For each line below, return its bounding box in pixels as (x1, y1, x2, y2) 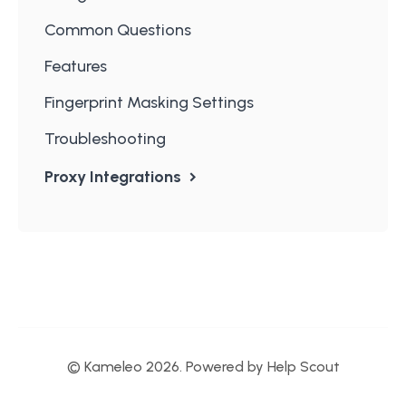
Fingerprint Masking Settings (44, 92, 254, 112)
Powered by (185, 357, 267, 375)
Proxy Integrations (44, 166, 185, 187)
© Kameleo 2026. (66, 357, 186, 375)
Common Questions (44, 19, 191, 40)
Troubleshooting (44, 128, 166, 149)
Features (44, 55, 107, 76)
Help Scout (266, 357, 340, 375)
